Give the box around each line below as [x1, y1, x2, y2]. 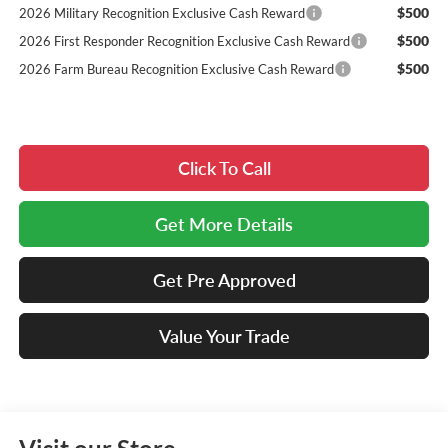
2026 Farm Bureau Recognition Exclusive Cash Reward [18, 61, 334, 78]
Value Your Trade [158, 325, 290, 348]
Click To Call [177, 157, 271, 180]
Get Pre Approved [152, 269, 296, 292]
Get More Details [155, 213, 293, 236]
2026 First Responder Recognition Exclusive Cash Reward [18, 33, 350, 50]
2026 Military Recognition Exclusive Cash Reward [18, 5, 305, 22]
